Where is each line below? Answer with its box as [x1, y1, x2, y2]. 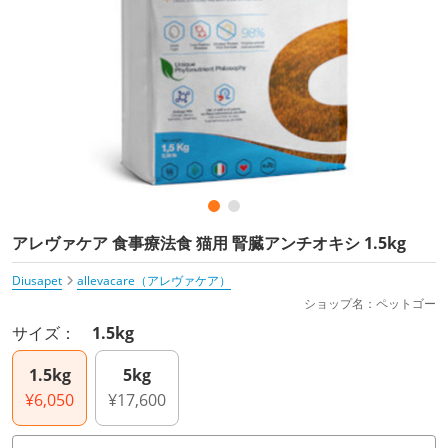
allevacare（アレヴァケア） [77, 272, 231, 290]
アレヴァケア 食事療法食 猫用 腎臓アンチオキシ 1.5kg [12, 232, 406, 255]
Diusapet [12, 272, 62, 290]
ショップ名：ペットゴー [304, 295, 436, 313]
